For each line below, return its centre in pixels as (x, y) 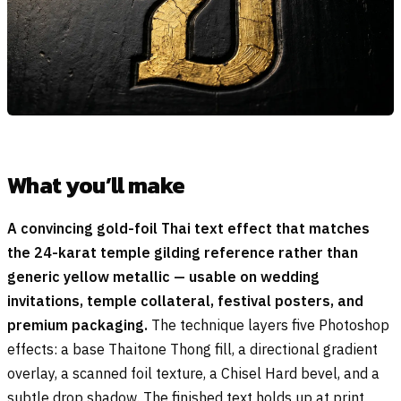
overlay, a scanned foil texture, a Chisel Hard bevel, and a (193, 374)
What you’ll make (96, 185)
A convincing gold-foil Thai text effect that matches (188, 229)
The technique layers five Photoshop (269, 325)
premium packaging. (77, 325)
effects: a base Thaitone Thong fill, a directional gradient (192, 350)
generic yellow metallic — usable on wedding (163, 277)
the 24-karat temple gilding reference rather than (183, 253)
